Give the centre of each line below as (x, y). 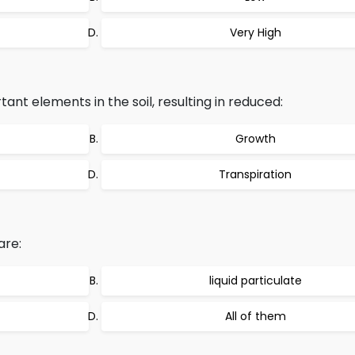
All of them (255, 316)
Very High (255, 32)
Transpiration (255, 174)
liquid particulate (255, 281)
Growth (255, 139)
